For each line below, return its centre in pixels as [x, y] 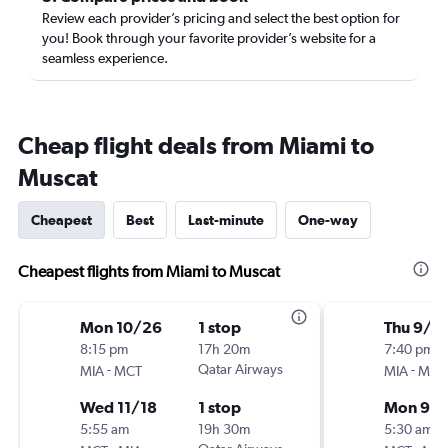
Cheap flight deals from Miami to [196, 145]
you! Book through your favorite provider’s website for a [209, 38]
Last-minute [226, 220]
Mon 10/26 [121, 327]
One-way [328, 220]
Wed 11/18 [118, 407]
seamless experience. [105, 58]
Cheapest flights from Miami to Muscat [149, 271]
